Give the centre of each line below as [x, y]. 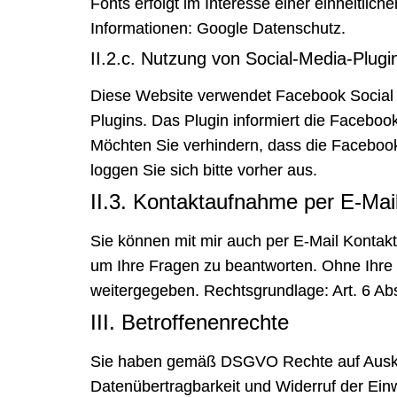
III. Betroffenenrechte [190, 323]
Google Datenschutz [269, 29]
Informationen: [144, 29]
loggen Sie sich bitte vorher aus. [204, 171]
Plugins [117, 121]
